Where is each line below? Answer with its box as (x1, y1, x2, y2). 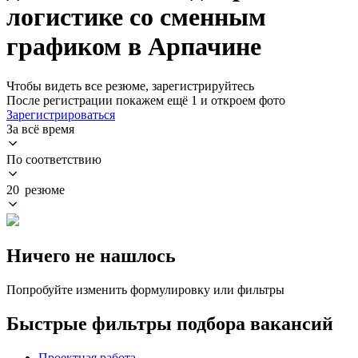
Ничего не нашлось (6, 245, 176, 266)
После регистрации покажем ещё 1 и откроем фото (6, 93, 285, 107)
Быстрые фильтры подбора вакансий (6, 312, 333, 334)
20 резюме (6, 182, 65, 197)
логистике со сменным (6, 2, 266, 32)
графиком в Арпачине (6, 32, 261, 62)
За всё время (6, 121, 74, 136)
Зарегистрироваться (6, 107, 115, 121)
